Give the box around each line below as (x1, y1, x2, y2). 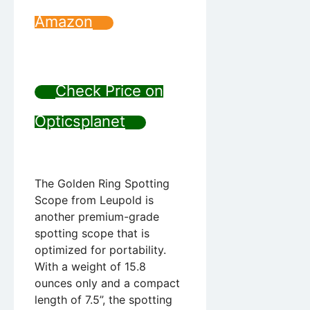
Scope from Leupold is (35, 193, 154, 208)
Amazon (35, 12, 93, 31)
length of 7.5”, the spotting (35, 293, 172, 307)
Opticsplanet (35, 112, 125, 131)
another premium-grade (35, 210, 159, 224)
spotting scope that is (35, 226, 149, 241)
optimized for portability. (35, 243, 166, 257)
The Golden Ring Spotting (35, 176, 170, 191)
